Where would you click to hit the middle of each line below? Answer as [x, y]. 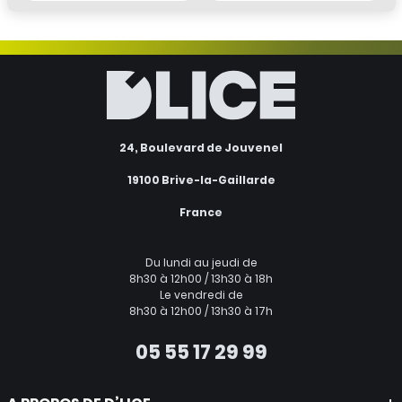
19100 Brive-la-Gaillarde [201, 180]
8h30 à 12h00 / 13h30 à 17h [201, 311]
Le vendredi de [201, 295]
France [201, 212]
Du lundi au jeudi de [201, 262]
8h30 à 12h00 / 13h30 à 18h [201, 279]
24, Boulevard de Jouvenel [201, 148]
